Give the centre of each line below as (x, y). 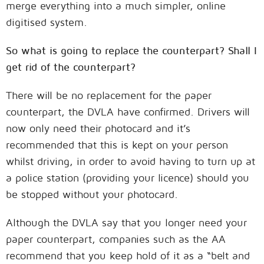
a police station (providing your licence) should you (128, 178)
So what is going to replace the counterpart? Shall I (131, 51)
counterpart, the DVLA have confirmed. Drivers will (128, 112)
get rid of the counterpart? (71, 67)
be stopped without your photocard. (92, 194)
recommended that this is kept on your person (117, 145)
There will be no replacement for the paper (109, 95)
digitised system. (47, 22)
